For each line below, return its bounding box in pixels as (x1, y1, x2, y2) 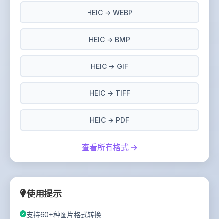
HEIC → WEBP (87, 8, 132, 17)
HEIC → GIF (91, 62, 128, 70)
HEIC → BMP (89, 35, 130, 44)
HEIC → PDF (90, 116, 129, 124)
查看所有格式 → (81, 142, 138, 152)
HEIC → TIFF (89, 89, 130, 97)
